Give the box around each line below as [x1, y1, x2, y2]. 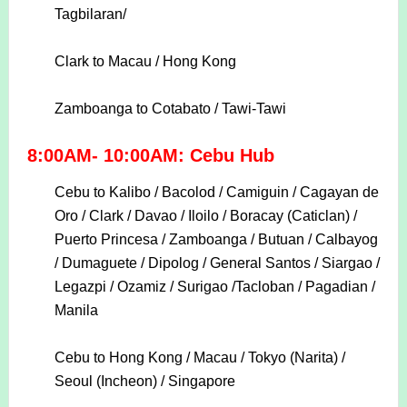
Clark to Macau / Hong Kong [54, 54, 236, 70]
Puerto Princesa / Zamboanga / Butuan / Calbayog [54, 232, 378, 248]
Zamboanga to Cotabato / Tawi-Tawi [54, 101, 286, 117]
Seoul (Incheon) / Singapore [54, 373, 235, 390]
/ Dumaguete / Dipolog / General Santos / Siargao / [54, 255, 380, 272]
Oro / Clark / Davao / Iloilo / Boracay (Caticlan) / [54, 208, 357, 224]
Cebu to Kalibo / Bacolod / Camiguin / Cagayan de [54, 184, 379, 201]
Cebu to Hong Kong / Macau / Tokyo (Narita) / [54, 350, 345, 366]
